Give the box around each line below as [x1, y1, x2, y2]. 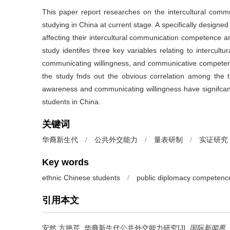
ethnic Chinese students [42, 174, 120, 182]
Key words [42, 157, 89, 167]
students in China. [42, 98, 101, 106]
